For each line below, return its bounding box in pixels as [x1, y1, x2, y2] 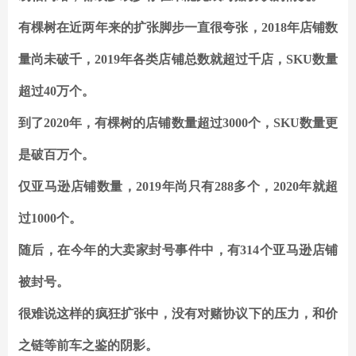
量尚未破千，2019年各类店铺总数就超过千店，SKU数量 [18, 52, 338, 67]
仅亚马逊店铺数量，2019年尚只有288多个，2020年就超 [18, 180, 338, 194]
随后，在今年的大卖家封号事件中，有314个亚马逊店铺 [18, 243, 338, 257]
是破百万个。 [18, 148, 95, 162]
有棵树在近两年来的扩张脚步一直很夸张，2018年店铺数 [18, 21, 338, 35]
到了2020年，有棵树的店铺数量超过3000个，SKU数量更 [18, 116, 338, 130]
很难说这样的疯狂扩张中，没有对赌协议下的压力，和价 [18, 307, 338, 321]
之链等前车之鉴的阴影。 [18, 339, 158, 353]
